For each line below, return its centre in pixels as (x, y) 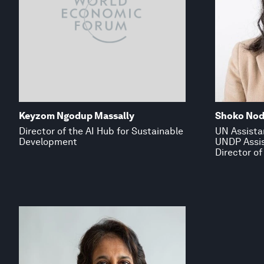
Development (48, 141)
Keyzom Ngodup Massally (77, 115)
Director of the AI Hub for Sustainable (101, 131)
